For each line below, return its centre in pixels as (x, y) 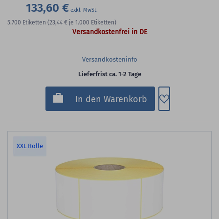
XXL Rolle (30, 146)
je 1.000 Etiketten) (93, 23)
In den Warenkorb (111, 99)
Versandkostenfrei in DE (109, 32)
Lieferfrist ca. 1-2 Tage (109, 74)
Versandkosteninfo (109, 60)
